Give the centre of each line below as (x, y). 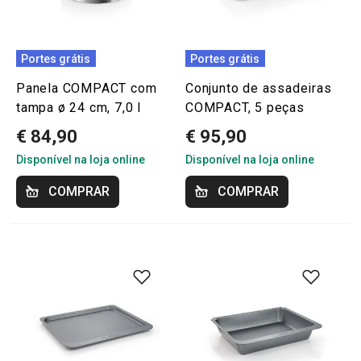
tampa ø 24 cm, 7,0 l (79, 108)
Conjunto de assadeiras (259, 88)
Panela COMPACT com (87, 88)
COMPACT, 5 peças (245, 108)
